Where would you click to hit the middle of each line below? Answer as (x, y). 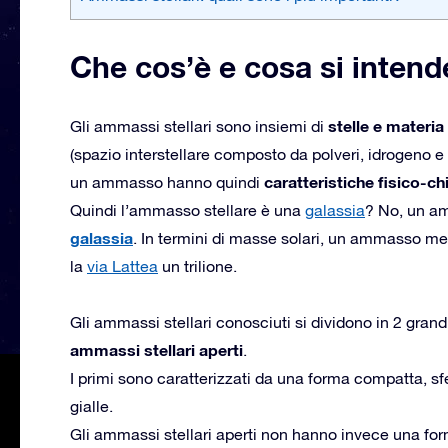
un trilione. (197, 265)
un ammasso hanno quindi (167, 181)
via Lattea (122, 265)
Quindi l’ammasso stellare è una (187, 209)
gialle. (91, 405)
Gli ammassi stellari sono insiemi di (197, 125)
